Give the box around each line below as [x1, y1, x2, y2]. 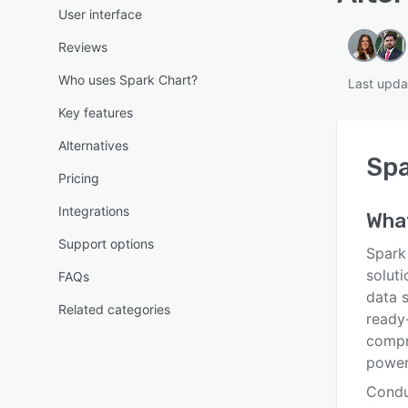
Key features [58, 105, 133, 120]
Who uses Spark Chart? [58, 72, 198, 87]
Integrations [58, 203, 129, 219]
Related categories [58, 301, 170, 317]
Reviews [58, 39, 107, 55]
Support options [58, 236, 154, 251]
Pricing [58, 170, 99, 186]
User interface [58, 6, 142, 22]
